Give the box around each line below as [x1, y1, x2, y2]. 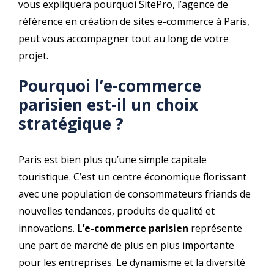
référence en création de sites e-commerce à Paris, [18, 15, 250, 28]
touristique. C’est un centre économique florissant [18, 169, 246, 183]
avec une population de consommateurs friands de [18, 187, 251, 201]
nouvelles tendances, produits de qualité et [18, 204, 215, 218]
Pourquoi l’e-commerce [18, 75, 201, 97]
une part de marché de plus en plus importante [18, 238, 234, 252]
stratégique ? [18, 113, 124, 135]
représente [188, 221, 242, 235]
